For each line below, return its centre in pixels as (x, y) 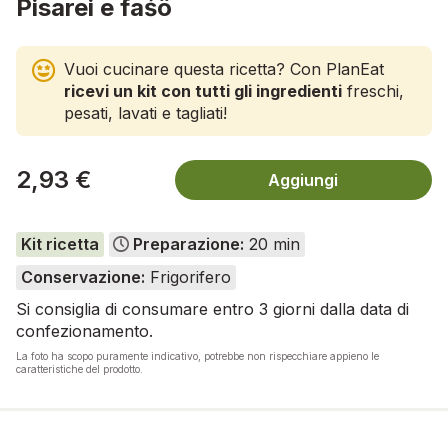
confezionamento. (84, 331)
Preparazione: (189, 244)
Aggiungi (303, 179)
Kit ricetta (59, 244)
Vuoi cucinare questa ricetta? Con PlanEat (224, 68)
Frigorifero (187, 277)
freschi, (373, 90)
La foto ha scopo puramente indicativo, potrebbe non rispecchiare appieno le (197, 356)
